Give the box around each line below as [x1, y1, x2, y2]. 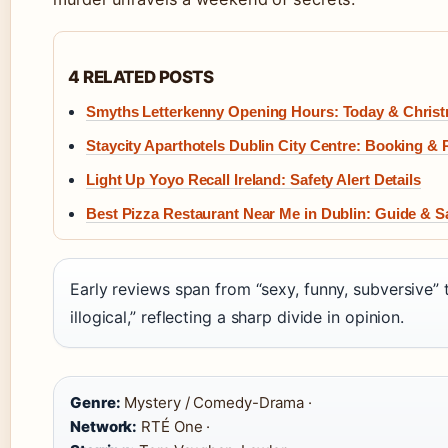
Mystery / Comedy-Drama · [120, 393, 312, 413]
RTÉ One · [137, 417, 211, 437]
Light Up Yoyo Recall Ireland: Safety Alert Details [86, 171, 421, 189]
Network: [70, 417, 138, 437]
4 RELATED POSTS [68, 67, 214, 88]
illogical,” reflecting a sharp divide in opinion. [70, 307, 405, 328]
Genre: [70, 393, 121, 413]
